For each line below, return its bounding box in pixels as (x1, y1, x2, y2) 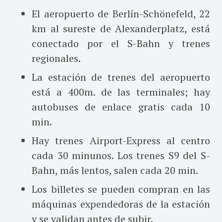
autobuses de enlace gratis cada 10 (32, 100, 210, 113)
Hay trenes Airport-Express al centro (32, 133, 210, 147)
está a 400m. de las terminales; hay (32, 85, 210, 99)
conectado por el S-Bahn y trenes (32, 36, 210, 50)
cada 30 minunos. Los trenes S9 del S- (32, 148, 210, 162)
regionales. (32, 51, 81, 65)
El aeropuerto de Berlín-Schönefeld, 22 (32, 6, 210, 20)
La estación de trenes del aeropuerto (32, 70, 210, 84)
